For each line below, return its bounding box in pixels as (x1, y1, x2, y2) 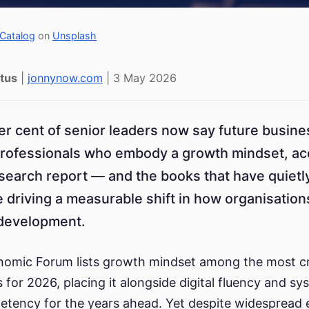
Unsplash (52, 29, 97, 41)
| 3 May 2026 (103, 70, 177, 85)
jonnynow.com (28, 70, 103, 85)
